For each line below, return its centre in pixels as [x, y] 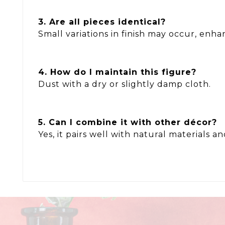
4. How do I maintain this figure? [117, 72]
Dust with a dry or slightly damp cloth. [125, 84]
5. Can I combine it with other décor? [128, 122]
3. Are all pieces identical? [102, 22]
